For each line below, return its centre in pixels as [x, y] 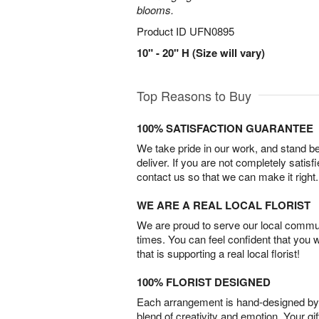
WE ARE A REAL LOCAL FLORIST [224, 205]
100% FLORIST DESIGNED [204, 282]
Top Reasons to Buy [194, 95]
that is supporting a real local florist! [218, 253]
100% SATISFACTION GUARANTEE [225, 128]
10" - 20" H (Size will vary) [201, 53]
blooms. [155, 10]
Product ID [163, 31]
